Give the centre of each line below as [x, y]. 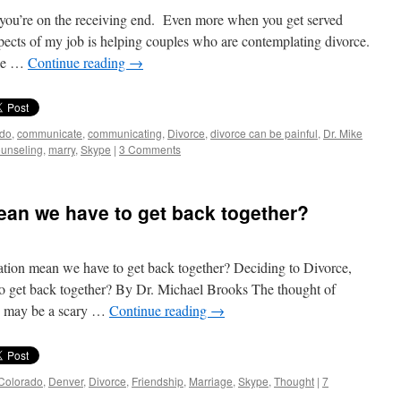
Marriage [211, 381]
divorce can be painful [264, 133]
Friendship [158, 381]
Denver [66, 381]
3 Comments [150, 149]
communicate [50, 133]
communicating [125, 133]
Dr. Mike [343, 133]
